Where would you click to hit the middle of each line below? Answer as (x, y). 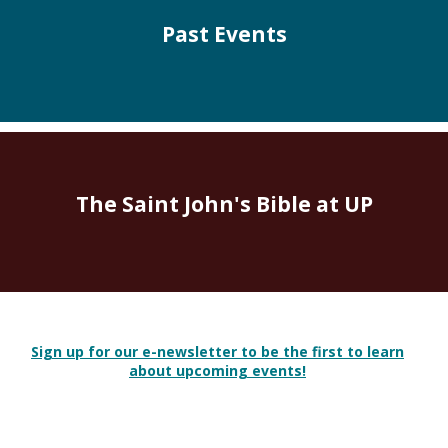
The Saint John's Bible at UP (225, 203)
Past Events (225, 33)
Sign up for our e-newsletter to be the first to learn (217, 351)
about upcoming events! (217, 370)
